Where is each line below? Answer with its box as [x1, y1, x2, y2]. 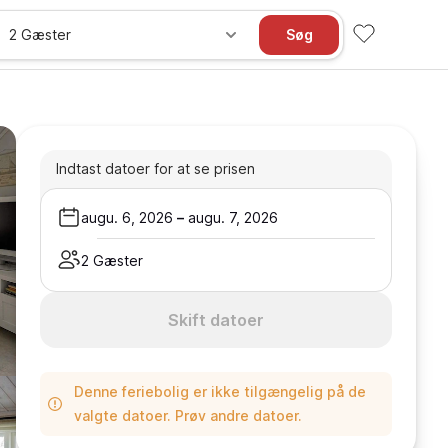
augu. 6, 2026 [81, 208, 173, 226]
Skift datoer [168, 310, 264, 330]
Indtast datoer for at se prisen [56, 160, 255, 177]
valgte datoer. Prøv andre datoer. [74, 407, 302, 424]
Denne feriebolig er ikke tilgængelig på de [74, 383, 366, 400]
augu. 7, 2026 [188, 208, 278, 226]
